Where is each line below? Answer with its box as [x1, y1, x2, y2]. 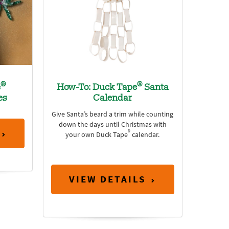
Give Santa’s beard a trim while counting [52, 109, 174, 119]
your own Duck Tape [65, 129, 128, 140]
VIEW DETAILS [69, 173, 147, 186]
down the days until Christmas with [58, 119, 167, 129]
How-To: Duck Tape [56, 83, 137, 93]
